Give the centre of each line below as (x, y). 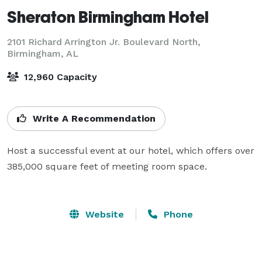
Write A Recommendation (93, 118)
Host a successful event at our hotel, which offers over (131, 150)
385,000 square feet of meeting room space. (107, 166)
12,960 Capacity (59, 77)
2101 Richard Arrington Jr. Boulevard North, (104, 42)
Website (103, 214)
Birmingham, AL (43, 53)
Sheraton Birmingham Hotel (108, 16)
